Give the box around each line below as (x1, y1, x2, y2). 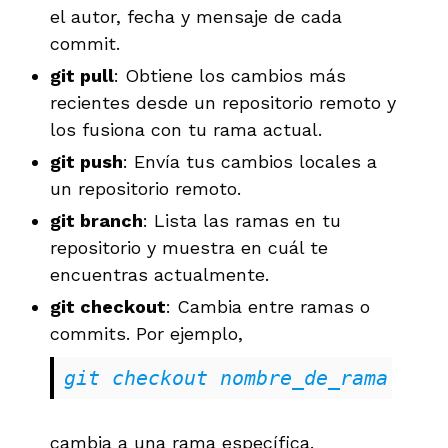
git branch (50, 209, 143, 231)
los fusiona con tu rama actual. (50, 118, 322, 140)
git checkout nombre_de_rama (64, 365, 388, 390)
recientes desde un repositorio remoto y (50, 91, 396, 113)
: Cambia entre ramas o (166, 295, 370, 317)
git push (50, 150, 123, 172)
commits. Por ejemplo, (50, 322, 243, 344)
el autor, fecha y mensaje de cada (50, 5, 342, 27)
